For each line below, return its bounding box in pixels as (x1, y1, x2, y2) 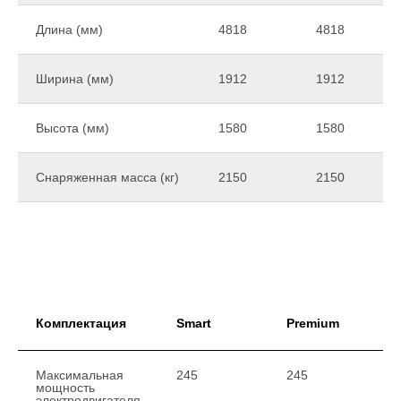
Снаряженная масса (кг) (36, 169, 179, 184)
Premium (286, 315, 339, 330)
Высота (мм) (36, 120, 109, 135)
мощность (36, 380, 95, 395)
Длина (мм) (36, 21, 103, 37)
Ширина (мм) (36, 71, 114, 86)
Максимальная (36, 367, 124, 382)
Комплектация (36, 315, 126, 330)
